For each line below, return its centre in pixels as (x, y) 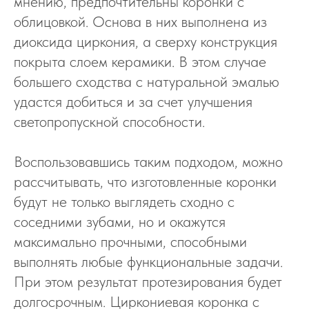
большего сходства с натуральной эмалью (147, 81)
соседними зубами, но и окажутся (120, 221)
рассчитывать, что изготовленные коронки (145, 181)
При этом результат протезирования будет (148, 281)
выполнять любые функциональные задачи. (148, 261)
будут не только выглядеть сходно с (124, 201)
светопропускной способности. (109, 121)
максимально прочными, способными (130, 241)
